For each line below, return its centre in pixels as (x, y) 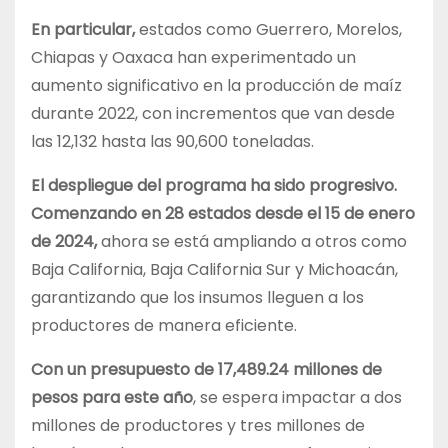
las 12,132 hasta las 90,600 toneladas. (172, 142)
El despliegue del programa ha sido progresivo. (214, 186)
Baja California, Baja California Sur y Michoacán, (214, 270)
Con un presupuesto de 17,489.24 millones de (206, 370)
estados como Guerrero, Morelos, (268, 30)
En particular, (83, 30)
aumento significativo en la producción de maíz (216, 86)
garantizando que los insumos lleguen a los (197, 298)
